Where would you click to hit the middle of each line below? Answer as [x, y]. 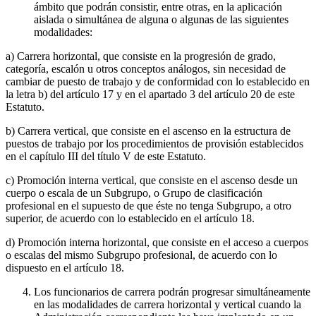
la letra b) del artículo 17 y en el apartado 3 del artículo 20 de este [150, 95]
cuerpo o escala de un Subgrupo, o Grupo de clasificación [134, 193]
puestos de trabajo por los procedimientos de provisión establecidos [154, 144]
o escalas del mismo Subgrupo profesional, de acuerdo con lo [141, 255]
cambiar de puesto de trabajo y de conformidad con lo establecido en [158, 82]
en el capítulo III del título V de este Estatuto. [106, 157]
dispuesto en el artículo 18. [65, 268]
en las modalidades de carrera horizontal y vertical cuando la [168, 305]
